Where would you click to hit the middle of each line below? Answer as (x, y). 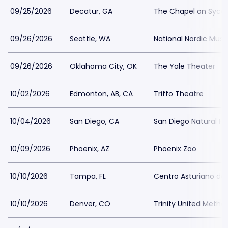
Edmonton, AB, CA (101, 94)
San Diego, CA (94, 121)
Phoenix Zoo (175, 149)
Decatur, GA (91, 11)
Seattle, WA (90, 39)
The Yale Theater (184, 66)
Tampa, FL (88, 176)
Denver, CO (90, 204)
